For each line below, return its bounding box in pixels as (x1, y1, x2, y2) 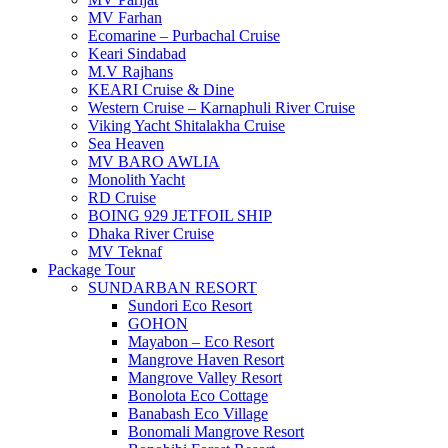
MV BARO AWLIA (88, 153, 220, 170)
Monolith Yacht (88, 171, 185, 188)
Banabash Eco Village (128, 405, 268, 422)
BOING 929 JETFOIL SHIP (88, 207, 272, 224)
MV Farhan (88, 9, 162, 26)
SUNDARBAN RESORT (88, 279, 257, 296)
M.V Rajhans (88, 63, 173, 80)
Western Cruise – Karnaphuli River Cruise (88, 99, 355, 116)
